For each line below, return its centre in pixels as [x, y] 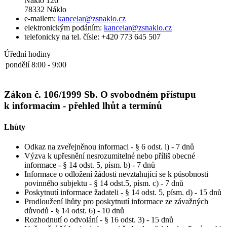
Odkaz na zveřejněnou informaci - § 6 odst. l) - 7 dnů [109, 147]
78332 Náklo [45, 9]
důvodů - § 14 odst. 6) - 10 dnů [74, 211]
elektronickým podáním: [64, 27]
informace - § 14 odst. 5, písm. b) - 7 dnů [90, 165]
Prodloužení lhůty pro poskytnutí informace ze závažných [116, 201]
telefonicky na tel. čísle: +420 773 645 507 [92, 36]
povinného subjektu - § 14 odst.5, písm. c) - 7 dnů [104, 183]
